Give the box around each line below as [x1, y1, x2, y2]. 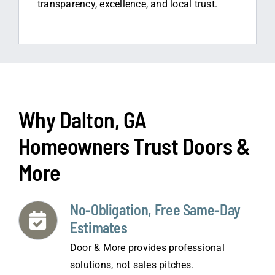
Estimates [69, 218, 128, 236]
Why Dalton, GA [18, 106, 147, 133]
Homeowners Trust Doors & [18, 132, 250, 159]
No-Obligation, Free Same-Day [69, 200, 241, 219]
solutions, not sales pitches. [69, 258, 194, 271]
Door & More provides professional [69, 241, 225, 254]
